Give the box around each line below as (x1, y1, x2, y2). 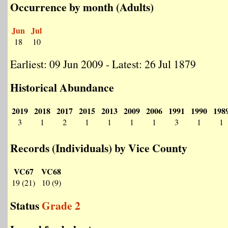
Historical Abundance (10, 79, 114, 95)
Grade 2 (42, 197, 80, 213)
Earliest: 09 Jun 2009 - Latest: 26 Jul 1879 (10, 56, 196, 71)
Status (10, 197, 42, 213)
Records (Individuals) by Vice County (10, 140, 187, 156)
